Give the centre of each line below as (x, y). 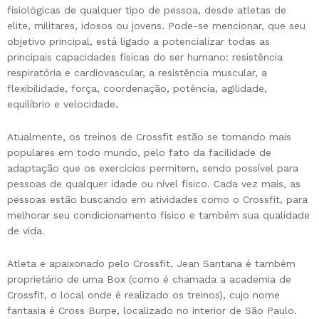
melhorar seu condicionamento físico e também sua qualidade (158, 215)
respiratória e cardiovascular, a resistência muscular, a (137, 73)
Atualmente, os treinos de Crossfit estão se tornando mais (149, 137)
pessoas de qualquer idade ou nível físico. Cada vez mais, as (154, 184)
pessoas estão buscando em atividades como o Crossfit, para (157, 200)
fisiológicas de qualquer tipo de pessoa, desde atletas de (147, 10)
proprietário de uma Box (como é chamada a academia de (149, 279)
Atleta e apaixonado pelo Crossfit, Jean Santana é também (151, 264)
